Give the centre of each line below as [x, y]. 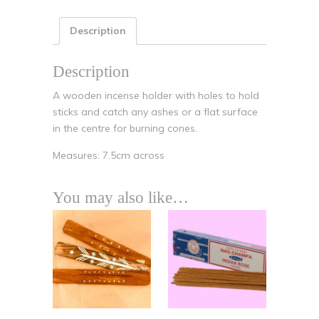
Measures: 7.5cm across [109, 155]
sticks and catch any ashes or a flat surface [155, 111]
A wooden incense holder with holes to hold [156, 95]
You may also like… [121, 197]
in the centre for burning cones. [125, 128]
